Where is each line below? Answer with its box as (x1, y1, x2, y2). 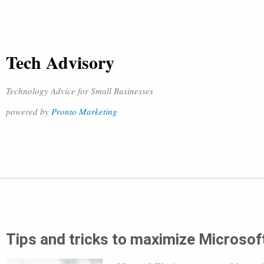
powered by (6, 105, 51, 117)
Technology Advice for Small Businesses (6, 85, 153, 97)
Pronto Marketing (51, 105, 117, 117)
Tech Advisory (6, 49, 114, 75)
